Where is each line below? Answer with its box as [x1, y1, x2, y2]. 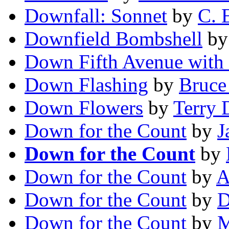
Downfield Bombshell [25, 28, 202, 50]
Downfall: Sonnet [25, 5, 167, 27]
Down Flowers [25, 97, 143, 119]
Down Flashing [25, 74, 148, 96]
